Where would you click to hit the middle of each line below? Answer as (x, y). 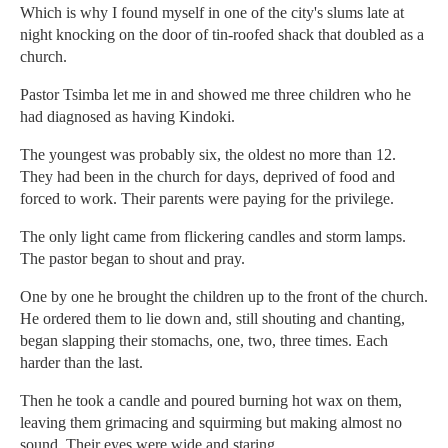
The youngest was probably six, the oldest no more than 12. (208, 155)
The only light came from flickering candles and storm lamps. (213, 237)
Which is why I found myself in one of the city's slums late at (212, 13)
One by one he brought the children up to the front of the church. (224, 297)
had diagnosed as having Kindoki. (127, 117)
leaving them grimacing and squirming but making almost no (211, 423)
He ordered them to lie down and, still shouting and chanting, (212, 319)
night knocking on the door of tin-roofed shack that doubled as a (222, 35)
